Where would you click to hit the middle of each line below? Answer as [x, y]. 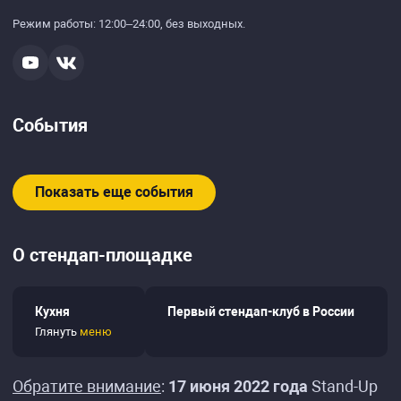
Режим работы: [55, 24]
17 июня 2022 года [238, 386]
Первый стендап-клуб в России [261, 311]
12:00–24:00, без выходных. [172, 24]
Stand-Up [343, 386]
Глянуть [57, 332]
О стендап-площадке [102, 255]
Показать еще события [114, 192]
